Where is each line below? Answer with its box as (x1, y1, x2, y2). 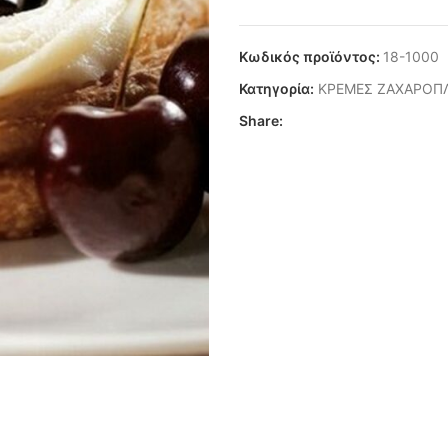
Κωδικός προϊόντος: (239, 48, 383, 65)
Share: (239, 112, 283, 129)
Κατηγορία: (239, 80, 314, 97)
